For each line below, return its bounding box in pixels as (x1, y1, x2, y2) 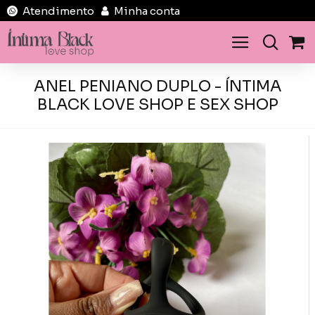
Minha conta (114, 4, 180, 18)
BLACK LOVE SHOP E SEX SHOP (37, 95, 278, 114)
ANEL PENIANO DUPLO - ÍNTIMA (33, 77, 282, 96)
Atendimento (22, 4, 94, 18)
